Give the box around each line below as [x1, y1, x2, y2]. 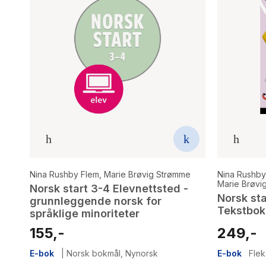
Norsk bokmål [66, 248, 121, 258]
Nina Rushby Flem [30, 169, 99, 179]
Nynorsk [125, 248, 158, 258]
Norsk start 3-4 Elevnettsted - [30, 182, 188, 195]
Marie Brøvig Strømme [104, 169, 191, 179]
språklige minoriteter [30, 207, 140, 220]
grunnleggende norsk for [30, 194, 161, 207]
